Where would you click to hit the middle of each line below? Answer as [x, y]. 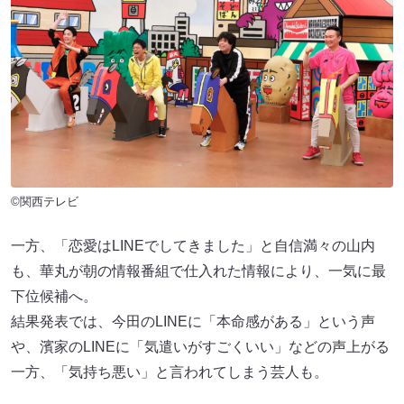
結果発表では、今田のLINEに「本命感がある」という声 [193, 321]
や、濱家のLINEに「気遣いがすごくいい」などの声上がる [200, 346]
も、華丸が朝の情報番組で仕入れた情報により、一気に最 [198, 271]
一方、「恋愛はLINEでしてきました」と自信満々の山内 [193, 245]
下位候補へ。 [54, 296]
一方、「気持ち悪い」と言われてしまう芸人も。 [170, 372]
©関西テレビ [45, 201]
